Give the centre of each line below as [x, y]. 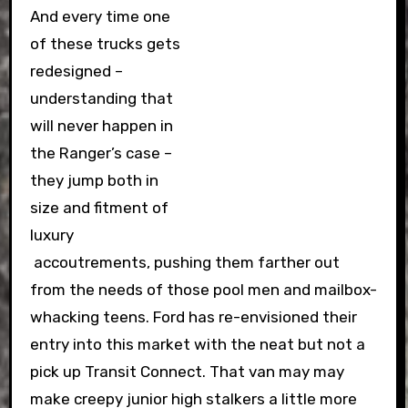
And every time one [100, 16]
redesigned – [76, 71]
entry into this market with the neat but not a [197, 344]
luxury [51, 235]
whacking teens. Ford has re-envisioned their [193, 317]
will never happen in [101, 126]
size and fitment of [99, 208]
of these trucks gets [105, 44]
